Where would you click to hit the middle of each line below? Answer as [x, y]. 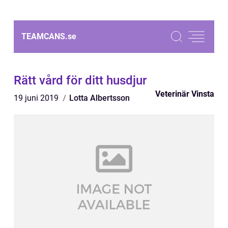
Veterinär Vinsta [185, 94]
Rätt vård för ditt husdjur [80, 80]
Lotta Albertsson [99, 98]
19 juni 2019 [37, 98]
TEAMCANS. [45, 36]
